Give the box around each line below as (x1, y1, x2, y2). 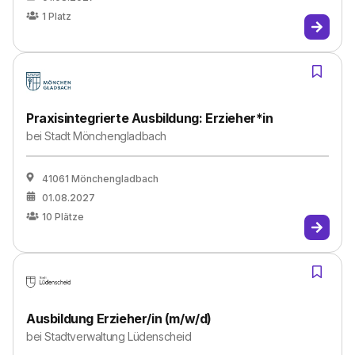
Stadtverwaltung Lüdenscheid (44, 330, 192, 343)
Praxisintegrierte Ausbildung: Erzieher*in (26, 110, 273, 126)
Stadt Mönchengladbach (44, 129, 167, 143)
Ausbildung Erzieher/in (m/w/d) (26, 311, 212, 326)
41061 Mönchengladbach (42, 173, 158, 185)
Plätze (55, 211, 84, 223)
